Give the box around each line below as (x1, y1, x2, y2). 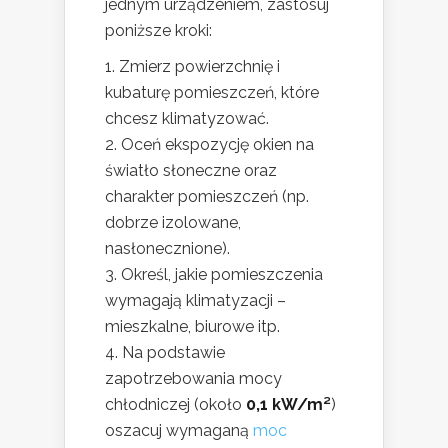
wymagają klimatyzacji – (105, 291, 286, 311)
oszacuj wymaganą (105, 421, 253, 441)
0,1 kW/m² (246, 395, 331, 415)
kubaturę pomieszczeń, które (105, 83, 319, 103)
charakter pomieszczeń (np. (105, 187, 309, 207)
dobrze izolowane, (105, 213, 241, 233)
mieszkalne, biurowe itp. (105, 317, 280, 337)
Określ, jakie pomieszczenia (121, 265, 323, 285)
